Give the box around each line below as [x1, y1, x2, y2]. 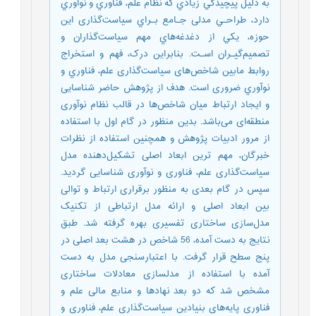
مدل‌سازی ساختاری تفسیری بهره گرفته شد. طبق [64, 215, 273, 231]
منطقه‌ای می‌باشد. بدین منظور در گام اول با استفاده [64, 114, 273, 130]
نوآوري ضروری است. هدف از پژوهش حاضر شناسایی [64, 80, 273, 96]
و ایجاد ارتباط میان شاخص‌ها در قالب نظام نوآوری [64, 97, 273, 113]
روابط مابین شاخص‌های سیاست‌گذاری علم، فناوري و [64, 63, 273, 79]
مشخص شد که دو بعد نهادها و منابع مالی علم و [64, 283, 273, 299]
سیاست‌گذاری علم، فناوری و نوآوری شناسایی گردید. [64, 164, 273, 181]
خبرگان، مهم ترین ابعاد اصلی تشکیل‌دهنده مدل [64, 147, 273, 164]
